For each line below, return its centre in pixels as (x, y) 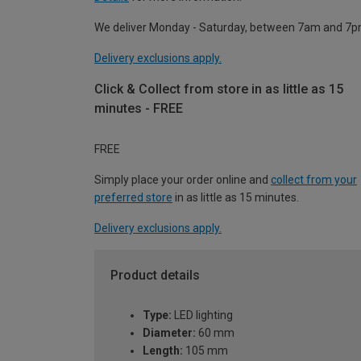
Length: (163, 351)
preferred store (133, 197)
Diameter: (169, 333)
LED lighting (202, 315)
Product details (155, 275)
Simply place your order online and (183, 179)
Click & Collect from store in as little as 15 (219, 89)
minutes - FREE (139, 109)
